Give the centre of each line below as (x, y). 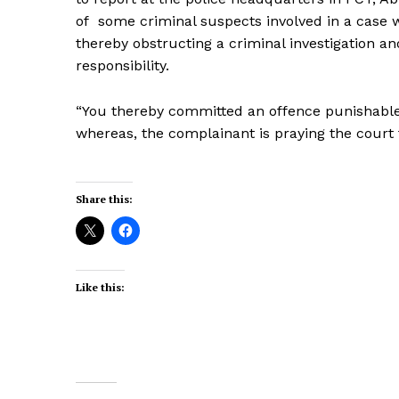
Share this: (104, 199)
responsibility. (122, 65)
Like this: (100, 287)
